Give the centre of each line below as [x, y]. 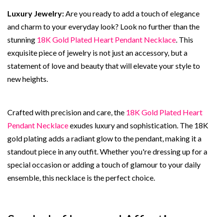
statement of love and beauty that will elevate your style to [104, 65]
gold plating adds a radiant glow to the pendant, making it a [104, 138]
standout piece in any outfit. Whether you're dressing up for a [107, 151]
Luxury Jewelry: [36, 13]
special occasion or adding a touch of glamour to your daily [104, 164]
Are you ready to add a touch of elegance [132, 13]
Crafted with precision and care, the [67, 112]
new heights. [28, 78]
